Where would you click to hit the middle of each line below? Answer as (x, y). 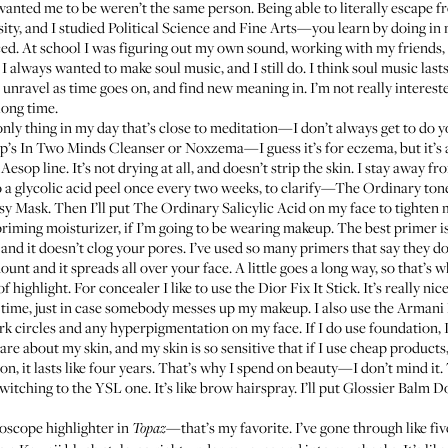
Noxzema (214, 147)
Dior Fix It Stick (307, 287)
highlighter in (87, 427)
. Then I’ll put (90, 207)
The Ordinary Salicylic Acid (219, 207)
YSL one (121, 387)
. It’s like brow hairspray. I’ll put (245, 387)
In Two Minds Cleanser (92, 147)
